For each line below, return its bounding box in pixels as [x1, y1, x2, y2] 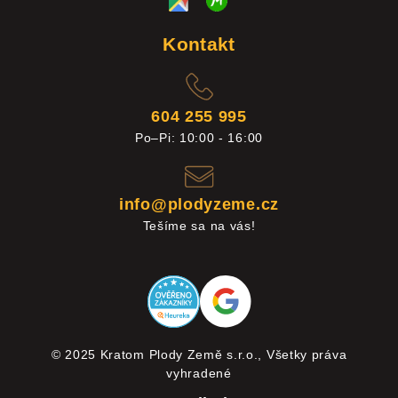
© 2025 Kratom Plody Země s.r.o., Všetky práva [51, 346, 347, 362]
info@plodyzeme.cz [119, 195, 279, 213]
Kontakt [163, 33, 235, 54]
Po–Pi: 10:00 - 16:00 [135, 130, 263, 145]
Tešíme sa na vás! [142, 218, 256, 233]
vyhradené [166, 365, 232, 380]
